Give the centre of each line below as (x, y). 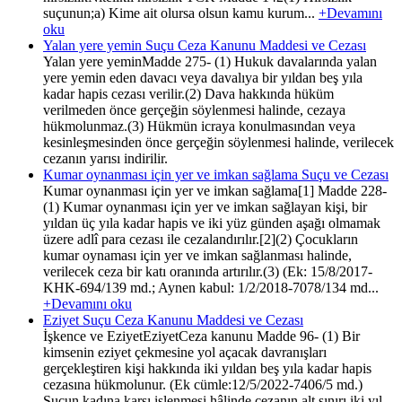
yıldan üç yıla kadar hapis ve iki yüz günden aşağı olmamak (212, 223)
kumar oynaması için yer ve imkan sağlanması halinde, (197, 255)
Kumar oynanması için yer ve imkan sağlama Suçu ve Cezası (216, 174)
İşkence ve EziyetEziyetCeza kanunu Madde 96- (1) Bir (201, 336)
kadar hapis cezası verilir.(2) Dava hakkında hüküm (188, 93)
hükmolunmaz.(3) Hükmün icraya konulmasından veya (199, 126)
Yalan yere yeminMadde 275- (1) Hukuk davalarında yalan (210, 61)
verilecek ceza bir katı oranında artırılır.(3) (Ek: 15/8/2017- (208, 271)
